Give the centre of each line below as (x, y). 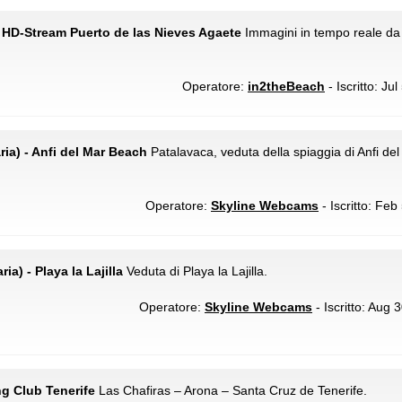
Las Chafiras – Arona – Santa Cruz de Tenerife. (231, 390)
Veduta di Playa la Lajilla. (195, 271)
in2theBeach (286, 86)
